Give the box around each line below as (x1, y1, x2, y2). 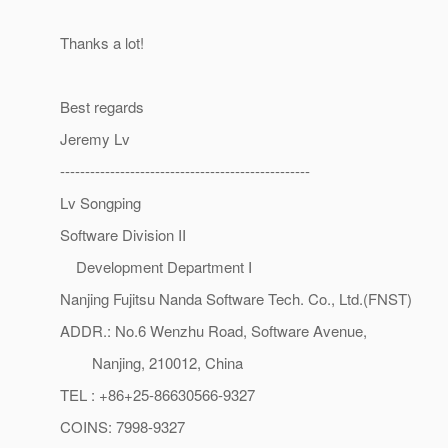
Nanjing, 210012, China (60, 352, 243, 374)
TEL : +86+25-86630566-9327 (60, 384, 255, 406)
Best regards (60, 96, 144, 118)
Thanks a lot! (60, 32, 144, 54)
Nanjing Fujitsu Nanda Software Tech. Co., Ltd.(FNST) (60, 288, 412, 310)
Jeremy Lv (60, 128, 130, 150)
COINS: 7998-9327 (60, 416, 185, 438)
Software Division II (60, 224, 186, 246)
